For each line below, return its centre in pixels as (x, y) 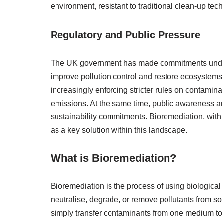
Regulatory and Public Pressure (125, 35)
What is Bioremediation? (113, 158)
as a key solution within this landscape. (119, 130)
